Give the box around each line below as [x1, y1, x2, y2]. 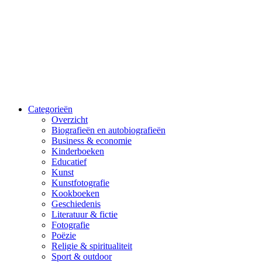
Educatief [51, 157, 87, 167]
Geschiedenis [51, 199, 101, 209]
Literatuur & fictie [51, 209, 118, 219]
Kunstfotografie [51, 178, 109, 188]
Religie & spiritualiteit [51, 241, 132, 251]
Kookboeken [51, 188, 99, 198]
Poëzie [51, 230, 76, 240]
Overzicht [51, 115, 88, 125]
